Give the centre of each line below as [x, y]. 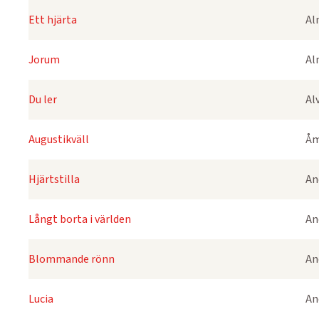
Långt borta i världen [80, 219]
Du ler [43, 100]
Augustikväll [59, 140]
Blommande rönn [72, 259]
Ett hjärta [53, 20]
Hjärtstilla [54, 179]
